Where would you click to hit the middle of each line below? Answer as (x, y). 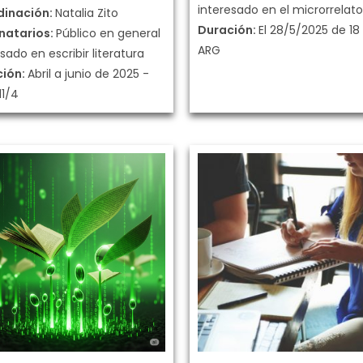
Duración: (228, 30)
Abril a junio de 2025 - (88, 74)
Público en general (108, 33)
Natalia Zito (87, 13)
